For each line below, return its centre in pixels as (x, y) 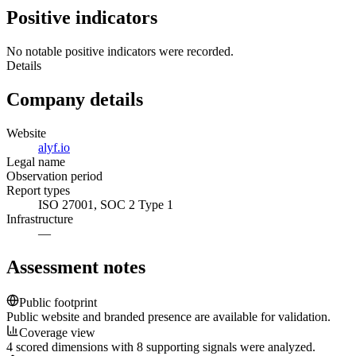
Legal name (36, 162)
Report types (38, 191)
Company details (75, 100)
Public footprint (58, 302)
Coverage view (57, 332)
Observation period (54, 176)
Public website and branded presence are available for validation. (168, 316)
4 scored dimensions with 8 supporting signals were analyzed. (161, 346)
